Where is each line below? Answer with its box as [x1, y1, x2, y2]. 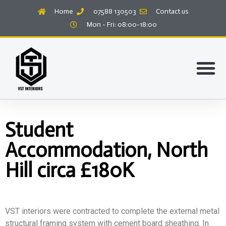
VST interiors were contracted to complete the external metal [5, 206, 219, 216]
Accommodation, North [5, 138, 208, 162]
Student [5, 118, 73, 142]
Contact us [156, 7, 189, 16]
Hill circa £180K [5, 158, 134, 182]
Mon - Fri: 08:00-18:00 [86, 20, 157, 29]
